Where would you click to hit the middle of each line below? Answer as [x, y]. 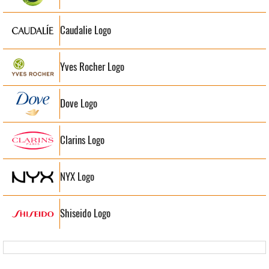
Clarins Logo [82, 140]
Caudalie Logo [86, 30]
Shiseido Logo [85, 213]
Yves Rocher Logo [92, 67]
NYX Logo [77, 177]
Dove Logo [79, 104]
